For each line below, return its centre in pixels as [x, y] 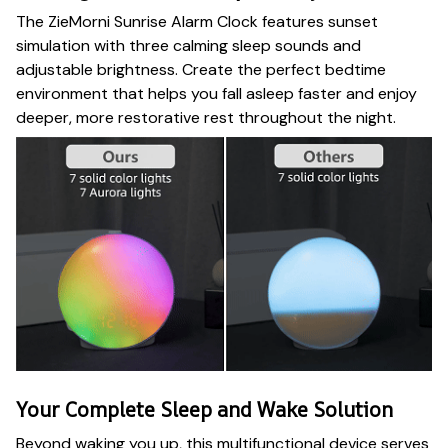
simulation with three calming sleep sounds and [188, 46]
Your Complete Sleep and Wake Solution [204, 410]
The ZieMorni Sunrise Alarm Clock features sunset [197, 22]
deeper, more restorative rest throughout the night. [206, 118]
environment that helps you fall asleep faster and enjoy [216, 94]
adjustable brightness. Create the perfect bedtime [201, 70]
